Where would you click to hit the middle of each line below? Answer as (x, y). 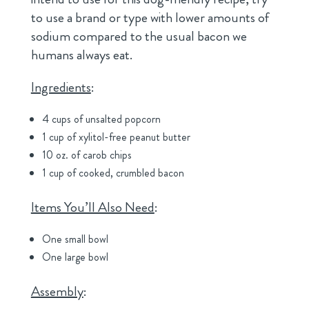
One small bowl (75, 239)
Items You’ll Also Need (92, 208)
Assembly (57, 292)
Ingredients (61, 88)
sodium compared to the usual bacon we (139, 37)
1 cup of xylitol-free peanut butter (116, 137)
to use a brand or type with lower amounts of (150, 18)
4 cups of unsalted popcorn (101, 119)
